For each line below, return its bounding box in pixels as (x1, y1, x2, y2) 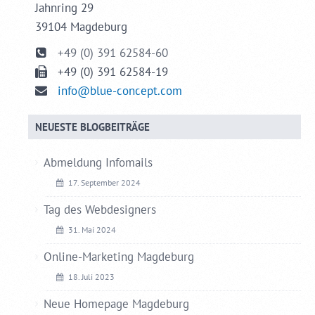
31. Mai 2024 (68, 224, 116, 235)
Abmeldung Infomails (43, 154, 153, 170)
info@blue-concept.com (58, 82, 182, 98)
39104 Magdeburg (35, 18, 127, 34)
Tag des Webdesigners (43, 201, 156, 217)
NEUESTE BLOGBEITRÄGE (35, 120, 150, 134)
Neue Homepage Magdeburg (43, 295, 189, 311)
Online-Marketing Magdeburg (43, 248, 194, 264)
